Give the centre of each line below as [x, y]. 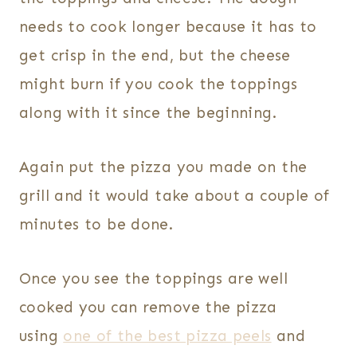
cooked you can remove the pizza [148, 308]
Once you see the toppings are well [153, 279]
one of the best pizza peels [167, 336]
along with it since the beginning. [148, 113]
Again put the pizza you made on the [163, 167]
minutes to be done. [96, 225]
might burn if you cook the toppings [159, 84]
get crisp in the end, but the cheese [155, 56]
